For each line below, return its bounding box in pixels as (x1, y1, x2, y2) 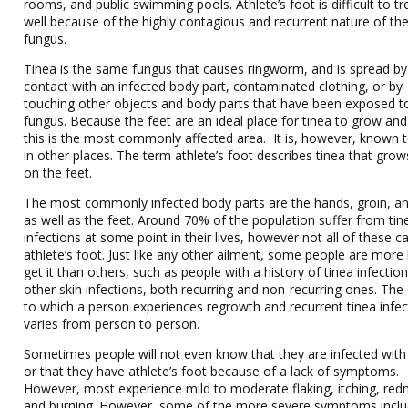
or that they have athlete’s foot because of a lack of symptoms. (24, 362, 400, 380)
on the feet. (24, 164, 93, 181)
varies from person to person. (24, 315, 200, 332)
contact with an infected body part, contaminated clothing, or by (24, 77, 403, 95)
